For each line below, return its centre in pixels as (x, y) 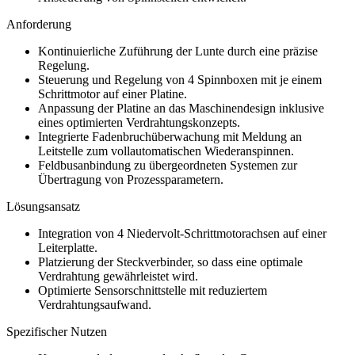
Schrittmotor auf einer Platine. (113, 94)
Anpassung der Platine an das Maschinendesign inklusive (181, 109)
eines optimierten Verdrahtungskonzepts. (139, 123)
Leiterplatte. (68, 248)
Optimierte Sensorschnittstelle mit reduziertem (153, 291)
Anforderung (39, 25)
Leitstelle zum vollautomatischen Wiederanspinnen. (166, 151)
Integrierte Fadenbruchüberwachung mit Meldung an (170, 137)
